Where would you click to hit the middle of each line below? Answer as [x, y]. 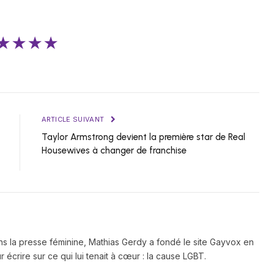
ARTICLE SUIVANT [74, 120]
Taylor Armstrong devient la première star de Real [143, 137]
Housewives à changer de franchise [114, 151]
